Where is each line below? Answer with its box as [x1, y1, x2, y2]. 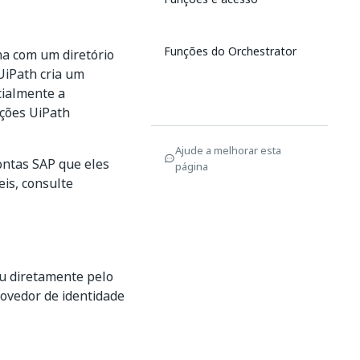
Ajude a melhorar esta [175, 142, 281, 158]
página [175, 158, 208, 174]
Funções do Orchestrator [164, 43, 297, 59]
